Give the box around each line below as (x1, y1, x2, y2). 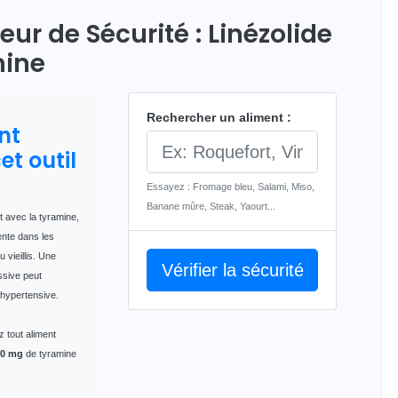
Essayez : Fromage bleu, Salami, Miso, (147, 180, 314, 192)
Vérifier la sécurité (162, 259, 304, 280)
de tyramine (23, 347, 76, 359)
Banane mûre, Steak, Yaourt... (147, 200, 275, 211)
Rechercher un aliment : (147, 109, 291, 124)
